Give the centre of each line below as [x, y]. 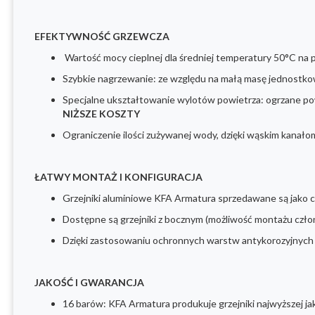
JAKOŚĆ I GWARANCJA [89, 283]
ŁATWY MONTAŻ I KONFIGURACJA [118, 177]
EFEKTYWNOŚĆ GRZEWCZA [102, 37]
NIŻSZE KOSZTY [101, 114]
